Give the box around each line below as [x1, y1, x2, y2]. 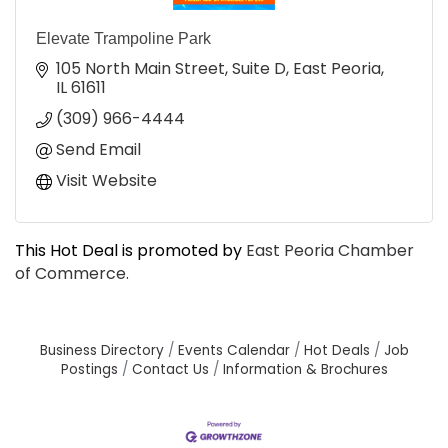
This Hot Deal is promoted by [15, 239, 246, 263]
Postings [60, 360, 118, 380]
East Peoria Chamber [246, 239, 414, 263]
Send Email [56, 138, 141, 162]
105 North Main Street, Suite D [56, 57, 286, 81]
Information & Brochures [222, 360, 388, 380]
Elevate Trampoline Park [36, 30, 211, 48]
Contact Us [131, 360, 209, 380]
